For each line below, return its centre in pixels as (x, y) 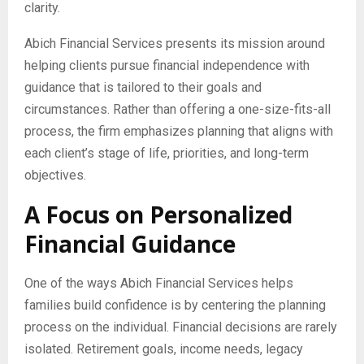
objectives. (55, 175)
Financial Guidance (130, 243)
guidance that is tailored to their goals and (143, 87)
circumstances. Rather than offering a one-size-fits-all (178, 109)
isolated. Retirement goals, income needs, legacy (164, 349)
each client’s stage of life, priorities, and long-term (167, 153)
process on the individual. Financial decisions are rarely (181, 327)
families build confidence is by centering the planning (175, 305)
